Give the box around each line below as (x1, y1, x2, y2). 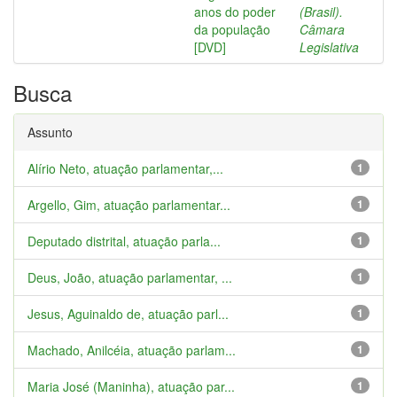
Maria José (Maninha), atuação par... (27, 378, 235, 395)
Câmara (300, 20, 345, 38)
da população (194, 20, 270, 38)
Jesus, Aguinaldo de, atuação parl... (27, 305, 229, 323)
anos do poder (194, 3, 276, 20)
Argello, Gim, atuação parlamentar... (27, 196, 230, 214)
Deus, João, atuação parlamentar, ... (27, 269, 232, 286)
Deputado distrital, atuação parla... (27, 232, 221, 250)
